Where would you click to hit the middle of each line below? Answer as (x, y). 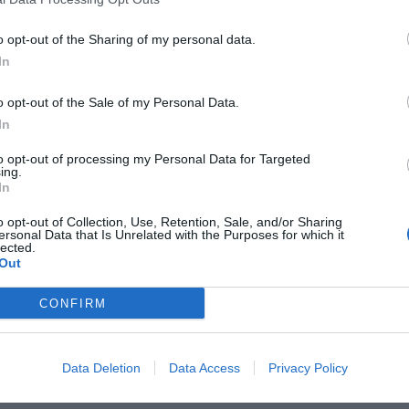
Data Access (204, 368)
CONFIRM (73, 303)
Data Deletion (101, 368)
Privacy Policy (308, 368)
